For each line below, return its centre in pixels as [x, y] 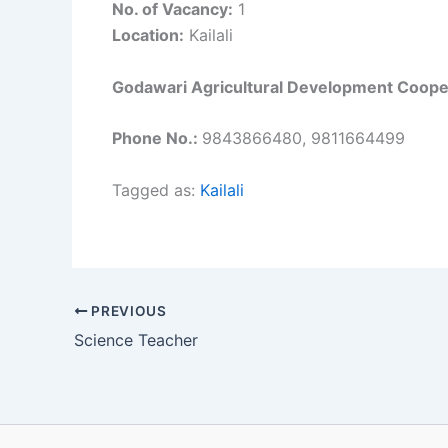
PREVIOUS [127, 310]
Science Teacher [136, 339]
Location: [148, 35]
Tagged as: [156, 189]
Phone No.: [157, 138]
